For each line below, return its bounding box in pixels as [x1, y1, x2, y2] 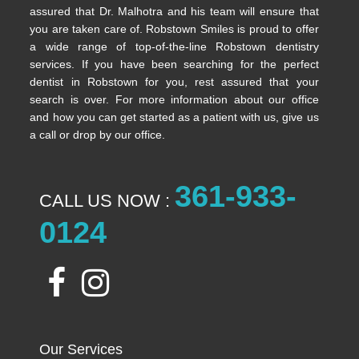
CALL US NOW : [39, 190, 171, 211]
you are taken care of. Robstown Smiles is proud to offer [30, 22, 319, 35]
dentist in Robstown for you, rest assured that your [30, 75, 319, 88]
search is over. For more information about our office [30, 92, 319, 106]
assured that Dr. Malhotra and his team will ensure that [30, 4, 319, 18]
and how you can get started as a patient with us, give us [30, 110, 319, 123]
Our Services [39, 341, 123, 357]
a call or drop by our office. [30, 127, 166, 141]
